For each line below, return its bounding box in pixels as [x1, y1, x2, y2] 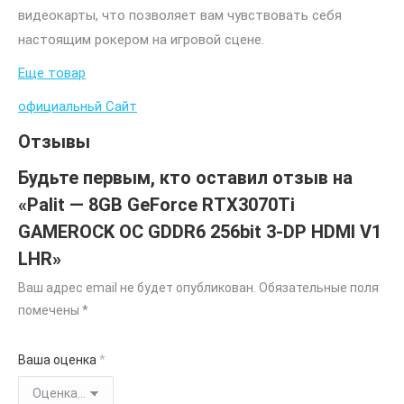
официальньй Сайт [18, 98, 137, 115]
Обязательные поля [259, 280, 379, 296]
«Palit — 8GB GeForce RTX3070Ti [18, 194, 295, 216]
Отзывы [18, 131, 90, 153]
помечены [18, 303, 82, 318]
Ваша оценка [18, 353, 99, 368]
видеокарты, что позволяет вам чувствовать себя [18, 7, 342, 24]
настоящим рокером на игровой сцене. [18, 32, 264, 49]
